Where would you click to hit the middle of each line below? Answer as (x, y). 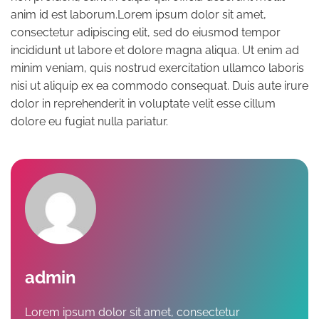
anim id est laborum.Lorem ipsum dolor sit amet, (138, 14)
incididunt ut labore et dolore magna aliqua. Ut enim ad (155, 50)
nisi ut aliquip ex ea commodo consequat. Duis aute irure (159, 85)
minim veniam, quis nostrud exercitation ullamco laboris (157, 68)
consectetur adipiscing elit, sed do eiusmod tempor (146, 32)
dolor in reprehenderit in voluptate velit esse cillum (143, 103)
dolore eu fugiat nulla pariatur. (89, 121)
